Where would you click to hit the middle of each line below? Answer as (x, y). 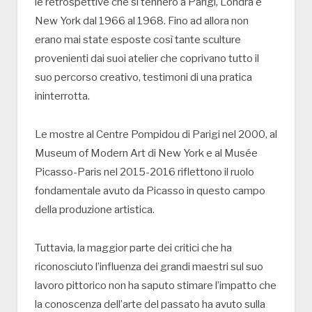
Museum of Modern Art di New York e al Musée (146, 154)
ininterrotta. (62, 96)
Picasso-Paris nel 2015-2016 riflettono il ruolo (145, 172)
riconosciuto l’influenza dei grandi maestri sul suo (149, 266)
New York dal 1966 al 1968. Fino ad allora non (142, 21)
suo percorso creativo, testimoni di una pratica (143, 78)
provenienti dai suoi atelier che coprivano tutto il (147, 59)
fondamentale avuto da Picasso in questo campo (150, 191)
